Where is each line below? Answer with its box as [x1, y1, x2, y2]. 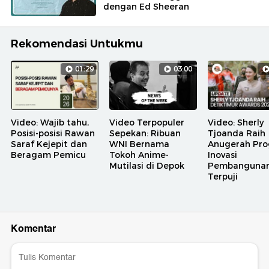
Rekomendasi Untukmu [11, 37, 143, 51]
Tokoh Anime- [109, 150, 169, 161]
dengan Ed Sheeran [103, 1, 189, 13]
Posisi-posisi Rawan [11, 128, 95, 139]
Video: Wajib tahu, [11, 117, 89, 128]
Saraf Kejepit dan [11, 139, 87, 150]
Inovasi [208, 150, 237, 161]
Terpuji [208, 171, 238, 183]
